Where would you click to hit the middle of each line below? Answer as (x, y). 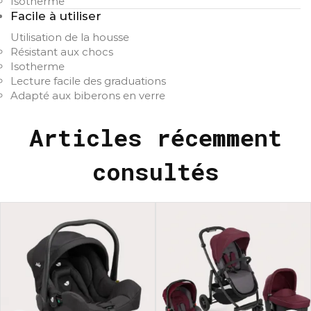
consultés (155, 171)
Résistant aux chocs (62, 51)
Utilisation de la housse (70, 37)
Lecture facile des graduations (88, 81)
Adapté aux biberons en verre (88, 95)
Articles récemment (155, 137)
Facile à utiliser (56, 16)
